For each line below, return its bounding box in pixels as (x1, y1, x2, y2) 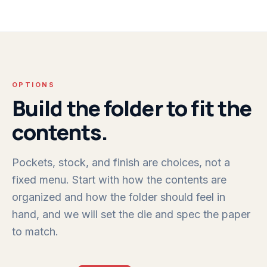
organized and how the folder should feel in (12, 191, 225, 203)
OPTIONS (12, 80, 55, 89)
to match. (12, 225, 58, 238)
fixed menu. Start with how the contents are (12, 173, 226, 186)
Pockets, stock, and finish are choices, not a (12, 156, 230, 169)
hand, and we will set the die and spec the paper (12, 208, 250, 221)
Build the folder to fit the (12, 94, 252, 123)
